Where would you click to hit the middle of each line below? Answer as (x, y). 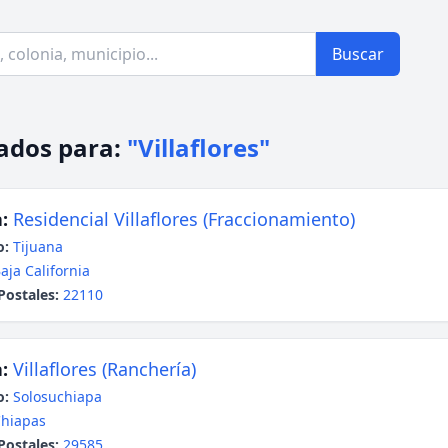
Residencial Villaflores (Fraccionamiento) (184, 219)
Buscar (358, 54)
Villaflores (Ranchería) (104, 369)
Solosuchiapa (57, 396)
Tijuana (38, 246)
